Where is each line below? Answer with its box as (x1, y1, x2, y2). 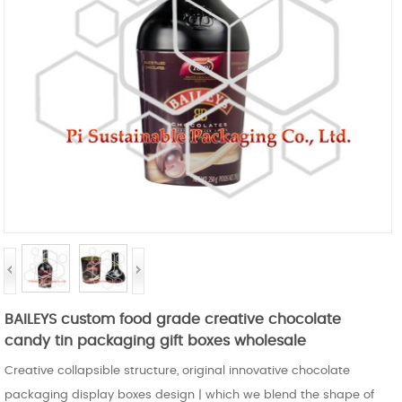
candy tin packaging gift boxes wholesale (4, 333, 307, 348)
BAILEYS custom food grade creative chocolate (4, 311, 342, 327)
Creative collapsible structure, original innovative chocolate (4, 364, 351, 377)
